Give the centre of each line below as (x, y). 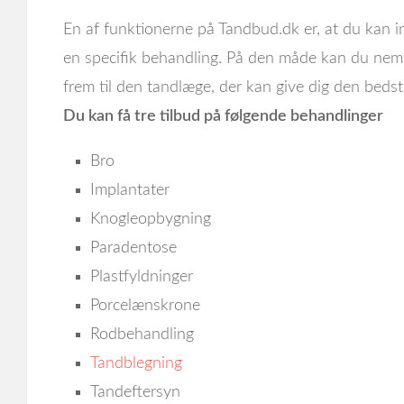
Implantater (130, 190)
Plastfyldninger (142, 277)
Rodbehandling (142, 335)
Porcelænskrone (145, 306)
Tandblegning (136, 363)
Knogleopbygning (151, 219)
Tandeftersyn (135, 392)
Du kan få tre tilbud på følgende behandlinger (223, 116)
